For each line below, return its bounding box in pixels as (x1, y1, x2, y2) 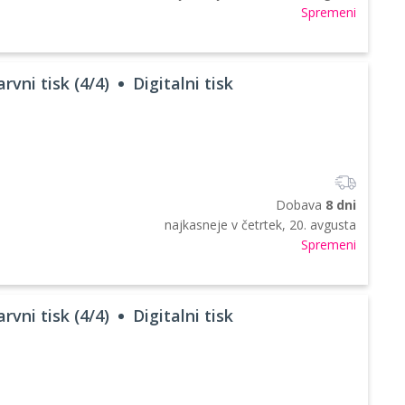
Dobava (276, 195, 325, 213)
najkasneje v (165, 215, 241, 233)
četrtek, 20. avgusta (241, 215, 356, 233)
